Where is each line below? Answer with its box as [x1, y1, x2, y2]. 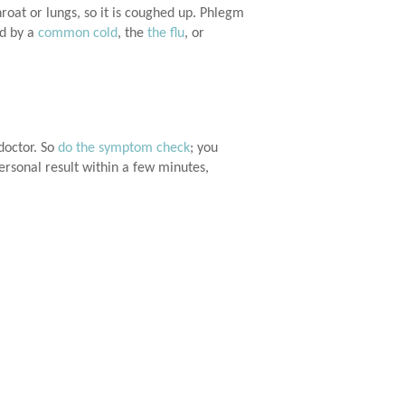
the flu [147, 26, 184, 42]
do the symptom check [58, 141, 190, 156]
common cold [38, 26, 118, 42]
